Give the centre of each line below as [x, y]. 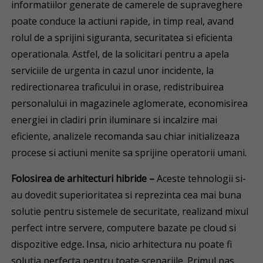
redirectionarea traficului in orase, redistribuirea [118, 87]
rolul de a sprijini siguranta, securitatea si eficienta [122, 38]
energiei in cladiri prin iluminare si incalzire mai [114, 120]
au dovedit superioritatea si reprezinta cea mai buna [127, 195]
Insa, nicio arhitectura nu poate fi [159, 244]
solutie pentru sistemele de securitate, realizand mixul [130, 211]
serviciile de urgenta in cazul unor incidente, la [113, 70]
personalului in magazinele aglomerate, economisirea [130, 103]
